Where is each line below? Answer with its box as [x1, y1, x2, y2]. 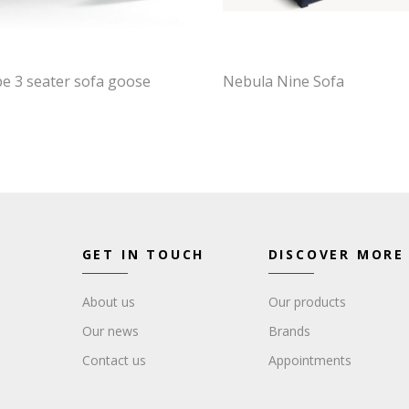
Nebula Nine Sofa [223, 70, 344, 91]
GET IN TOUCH [81, 245, 205, 263]
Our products [267, 292, 346, 310]
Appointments [267, 351, 351, 369]
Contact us [81, 351, 146, 369]
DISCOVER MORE [267, 245, 405, 263]
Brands [267, 321, 310, 340]
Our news [81, 321, 139, 340]
